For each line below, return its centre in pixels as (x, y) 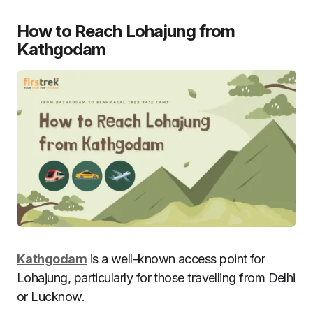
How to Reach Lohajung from (126, 31)
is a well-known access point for (176, 259)
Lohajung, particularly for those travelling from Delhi (156, 277)
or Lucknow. (51, 296)
